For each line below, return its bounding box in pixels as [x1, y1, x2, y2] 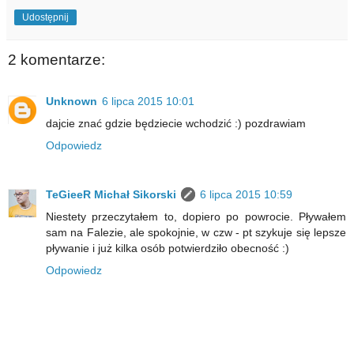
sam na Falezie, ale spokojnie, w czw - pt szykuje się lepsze [46, 225, 346, 239]
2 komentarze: [8, 51, 105, 69]
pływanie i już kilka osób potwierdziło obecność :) [46, 241, 289, 254]
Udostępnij [22, 12, 69, 24]
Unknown [46, 94, 97, 107]
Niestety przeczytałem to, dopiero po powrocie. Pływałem [46, 209, 346, 223]
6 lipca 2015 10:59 [200, 187, 292, 201]
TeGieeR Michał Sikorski [46, 187, 176, 201]
